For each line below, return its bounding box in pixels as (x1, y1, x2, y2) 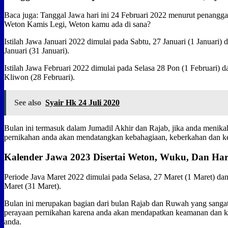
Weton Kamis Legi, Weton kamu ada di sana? (4, 20, 151, 29)
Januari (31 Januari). (4, 46, 69, 55)
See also (14, 98, 41, 107)
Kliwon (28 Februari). (4, 73, 75, 82)
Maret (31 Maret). (4, 181, 61, 190)
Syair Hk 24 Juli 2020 (45, 98, 120, 107)
